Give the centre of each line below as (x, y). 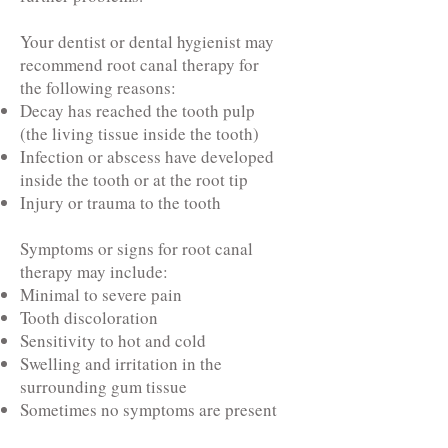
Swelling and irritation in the (121, 363)
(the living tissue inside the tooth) (139, 133)
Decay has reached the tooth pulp (137, 110)
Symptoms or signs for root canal (136, 248)
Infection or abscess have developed (147, 156)
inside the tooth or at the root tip (134, 179)
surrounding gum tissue (103, 386)
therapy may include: (94, 271)
